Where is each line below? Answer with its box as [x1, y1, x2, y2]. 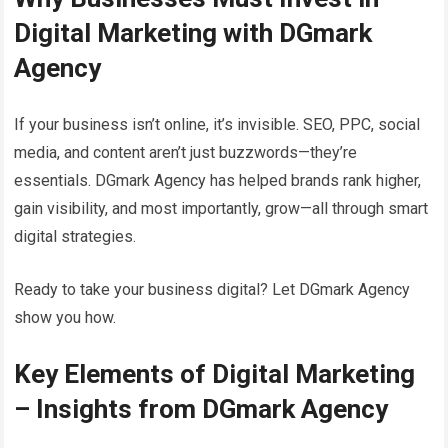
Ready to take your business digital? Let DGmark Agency [14, 279, 411, 299]
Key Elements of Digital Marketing [14, 358, 416, 389]
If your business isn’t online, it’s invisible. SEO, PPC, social [14, 114, 421, 134]
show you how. [14, 307, 117, 327]
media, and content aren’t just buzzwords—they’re [14, 142, 358, 162]
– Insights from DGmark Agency [14, 393, 389, 424]
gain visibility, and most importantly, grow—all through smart [14, 198, 429, 218]
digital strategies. [14, 226, 137, 246]
